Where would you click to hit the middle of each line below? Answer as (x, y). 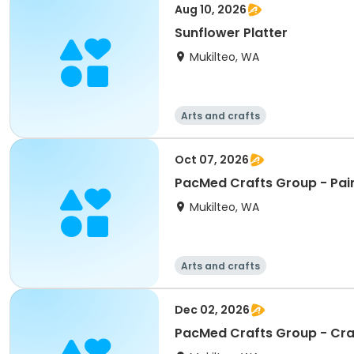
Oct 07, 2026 (212, 160)
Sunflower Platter (231, 33)
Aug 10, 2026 (211, 9)
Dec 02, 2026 (212, 310)
